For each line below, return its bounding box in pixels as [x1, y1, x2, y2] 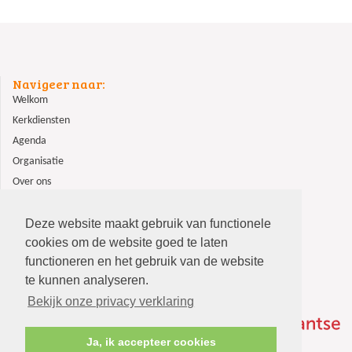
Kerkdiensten [13, 115, 70, 126]
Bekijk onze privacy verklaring [27, 295, 195, 309]
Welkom [13, 94, 48, 106]
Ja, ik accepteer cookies [86, 335, 216, 349]
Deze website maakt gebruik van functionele [25, 217, 271, 231]
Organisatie [13, 156, 64, 167]
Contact [13, 217, 47, 229]
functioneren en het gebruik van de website [25, 255, 264, 269]
